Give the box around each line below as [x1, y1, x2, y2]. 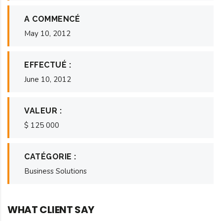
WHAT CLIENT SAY [7, 202, 94, 217]
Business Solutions [24, 166, 87, 176]
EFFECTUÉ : [24, 60, 71, 70]
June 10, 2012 [24, 74, 71, 84]
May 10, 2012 [24, 28, 71, 38]
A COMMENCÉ [24, 14, 80, 24]
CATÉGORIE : [24, 151, 76, 161]
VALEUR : [24, 106, 62, 115]
